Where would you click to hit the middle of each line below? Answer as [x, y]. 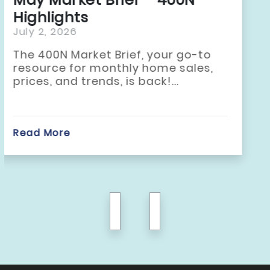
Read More [57, 133]
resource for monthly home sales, [128, 68]
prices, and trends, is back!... [111, 81]
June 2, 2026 [62, 32]
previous [156, 211]
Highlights [65, 17]
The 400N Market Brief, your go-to [127, 55]
